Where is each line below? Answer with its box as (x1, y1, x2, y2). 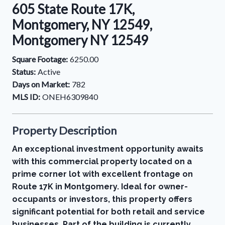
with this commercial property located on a (12, 157, 192, 166)
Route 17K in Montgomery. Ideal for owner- (12, 182, 188, 191)
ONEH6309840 (42, 92, 98, 101)
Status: (12, 67, 36, 76)
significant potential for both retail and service (12, 207, 205, 216)
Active (38, 67, 60, 76)
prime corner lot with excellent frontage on (12, 169, 193, 179)
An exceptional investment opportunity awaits (12, 144, 203, 154)
